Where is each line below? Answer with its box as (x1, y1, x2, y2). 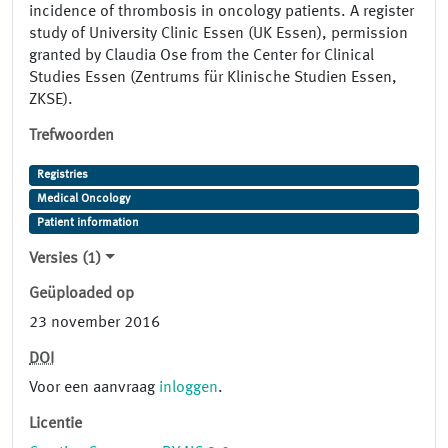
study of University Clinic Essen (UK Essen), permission (29, 26, 408, 43)
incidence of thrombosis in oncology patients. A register (29, 4, 414, 21)
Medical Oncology (36, 193, 131, 206)
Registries (36, 169, 88, 182)
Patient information (36, 217, 139, 230)
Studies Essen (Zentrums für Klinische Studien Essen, (29, 70, 397, 87)
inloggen (159, 380, 218, 397)
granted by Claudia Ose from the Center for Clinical (29, 48, 374, 65)
